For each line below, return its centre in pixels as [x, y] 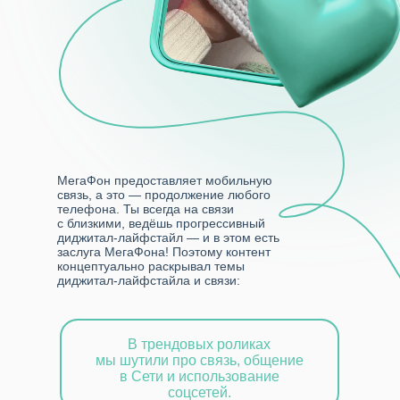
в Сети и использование [199, 376]
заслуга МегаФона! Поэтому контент [164, 252]
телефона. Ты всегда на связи [146, 209]
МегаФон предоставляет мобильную [165, 180]
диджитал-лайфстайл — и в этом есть [168, 237]
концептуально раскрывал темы [151, 266]
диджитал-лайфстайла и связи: [149, 280]
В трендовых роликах [199, 344]
